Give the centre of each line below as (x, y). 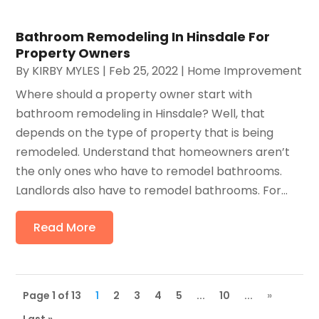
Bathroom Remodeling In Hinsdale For (143, 36)
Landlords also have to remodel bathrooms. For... (152, 190)
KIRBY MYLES (66, 70)
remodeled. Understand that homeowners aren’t (153, 152)
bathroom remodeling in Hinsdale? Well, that (141, 113)
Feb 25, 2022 (144, 70)
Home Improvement (245, 70)
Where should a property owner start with (134, 94)
